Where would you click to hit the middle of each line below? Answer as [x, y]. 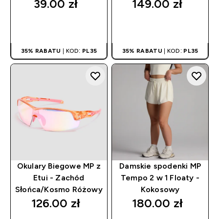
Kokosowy [160, 189]
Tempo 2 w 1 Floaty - [160, 177]
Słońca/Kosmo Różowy [59, 189]
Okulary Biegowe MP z [59, 166]
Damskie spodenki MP [160, 166]
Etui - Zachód [59, 177]
